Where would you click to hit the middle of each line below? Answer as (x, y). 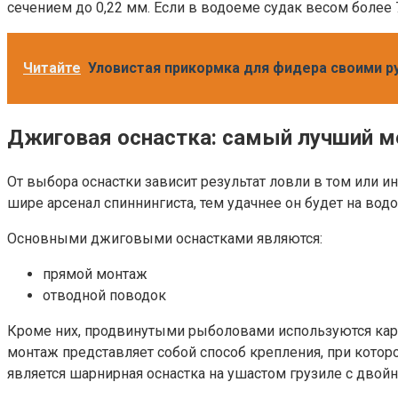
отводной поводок (104, 296)
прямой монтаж (95, 275)
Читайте (52, 68)
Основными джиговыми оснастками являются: (165, 239)
